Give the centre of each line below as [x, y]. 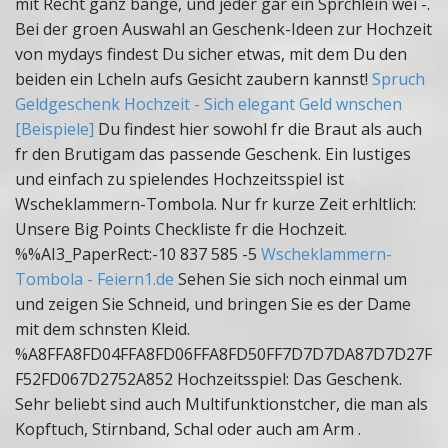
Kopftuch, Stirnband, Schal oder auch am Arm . [188, 429]
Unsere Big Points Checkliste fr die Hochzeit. [181, 229]
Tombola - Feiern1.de [94, 279]
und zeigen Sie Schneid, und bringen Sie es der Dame [213, 304]
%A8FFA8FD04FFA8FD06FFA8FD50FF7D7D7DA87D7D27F [223, 354]
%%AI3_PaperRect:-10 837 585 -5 [138, 254]
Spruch [398, 79]
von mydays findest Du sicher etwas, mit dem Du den [211, 54]
